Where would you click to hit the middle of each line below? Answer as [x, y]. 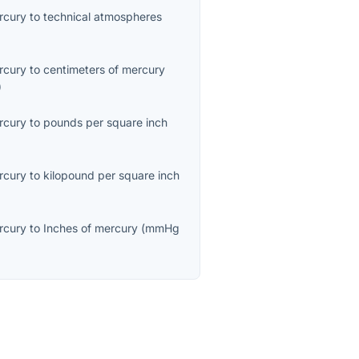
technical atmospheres [103, 17]
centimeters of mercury [105, 70]
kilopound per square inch [112, 175]
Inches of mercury [91, 228]
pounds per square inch [106, 123]
